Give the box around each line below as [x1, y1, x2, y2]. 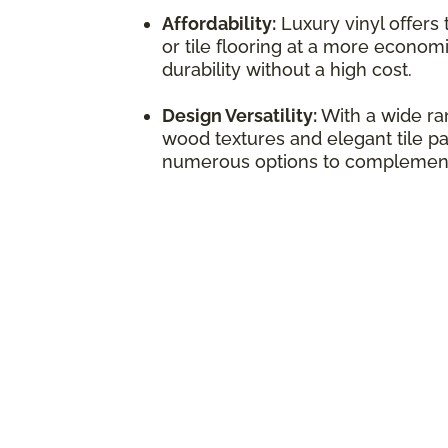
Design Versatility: [162, 104, 317, 126]
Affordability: [162, 12, 276, 34]
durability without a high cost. [162, 58, 412, 80]
